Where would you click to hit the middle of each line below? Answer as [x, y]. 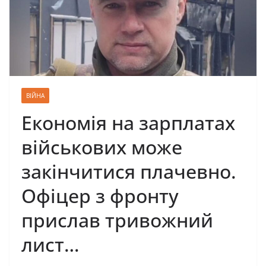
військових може [102, 147]
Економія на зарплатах [128, 122]
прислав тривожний [117, 220]
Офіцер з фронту [100, 195]
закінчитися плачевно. [129, 171]
